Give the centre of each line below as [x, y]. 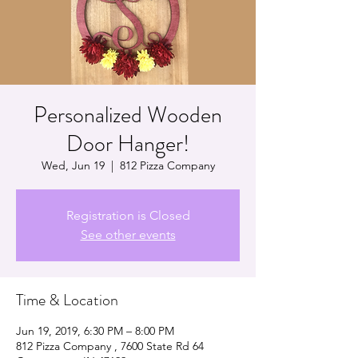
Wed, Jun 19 [73, 165]
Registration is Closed [128, 215]
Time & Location [67, 300]
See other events [128, 234]
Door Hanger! [128, 143]
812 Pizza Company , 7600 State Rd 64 [110, 346]
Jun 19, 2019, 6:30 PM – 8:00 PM [95, 330]
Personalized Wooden [128, 115]
